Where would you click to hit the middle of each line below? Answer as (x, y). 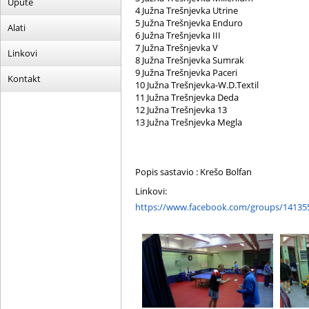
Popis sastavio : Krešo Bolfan (193, 172)
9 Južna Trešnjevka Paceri (186, 72)
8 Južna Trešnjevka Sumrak (190, 60)
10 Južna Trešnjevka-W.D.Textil (197, 85)
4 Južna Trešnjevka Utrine (187, 10)
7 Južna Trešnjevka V (177, 48)
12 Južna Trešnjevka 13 (181, 110)
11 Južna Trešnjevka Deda (187, 97)
